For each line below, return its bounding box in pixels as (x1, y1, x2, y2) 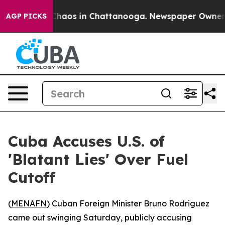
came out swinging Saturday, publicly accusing (8, 212, 192, 222)
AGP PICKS (6, 12, 47, 21)
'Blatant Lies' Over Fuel (8, 150, 188, 169)
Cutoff (8, 168, 55, 187)
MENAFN (11, 198, 47, 208)
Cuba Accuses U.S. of (8, 132, 165, 151)
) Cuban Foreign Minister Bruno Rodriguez (47, 198, 209, 208)
